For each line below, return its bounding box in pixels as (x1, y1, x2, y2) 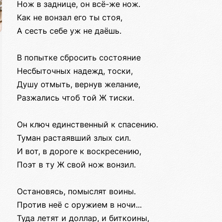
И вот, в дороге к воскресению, (17, 146, 141, 157)
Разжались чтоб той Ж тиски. (17, 93, 134, 103)
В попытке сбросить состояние (17, 53, 141, 63)
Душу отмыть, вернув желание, (17, 79, 140, 90)
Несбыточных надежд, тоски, (17, 66, 133, 76)
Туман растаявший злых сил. (17, 133, 131, 143)
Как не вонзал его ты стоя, (17, 12, 122, 23)
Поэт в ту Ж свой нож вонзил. (17, 160, 136, 170)
